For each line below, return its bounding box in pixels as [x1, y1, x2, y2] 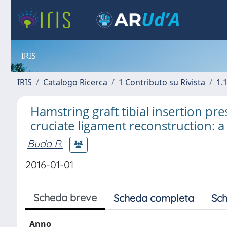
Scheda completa [113, 192, 194, 204]
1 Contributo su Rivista [119, 77, 205, 88]
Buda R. [27, 137, 63, 150]
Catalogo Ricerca [43, 77, 107, 88]
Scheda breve [33, 191, 97, 204]
